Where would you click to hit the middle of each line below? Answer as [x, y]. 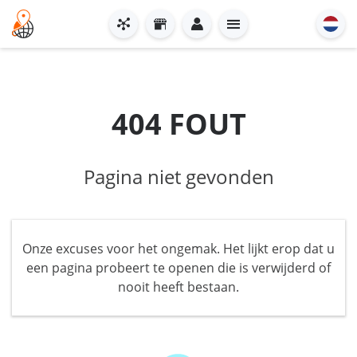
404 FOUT [178, 124]
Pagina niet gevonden [178, 177]
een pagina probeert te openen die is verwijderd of [178, 268]
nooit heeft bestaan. [178, 287]
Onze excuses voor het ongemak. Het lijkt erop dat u [178, 249]
